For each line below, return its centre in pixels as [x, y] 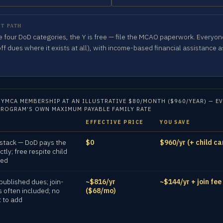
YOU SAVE [175, 122]
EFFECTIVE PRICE [115, 122]
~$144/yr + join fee [191, 182]
